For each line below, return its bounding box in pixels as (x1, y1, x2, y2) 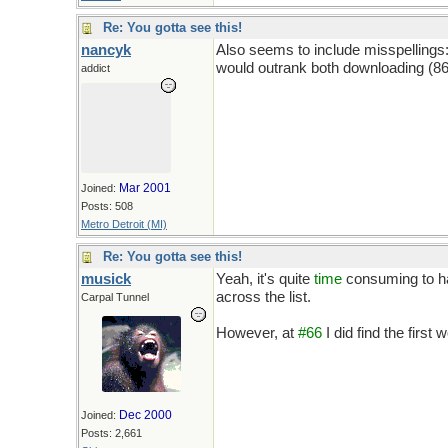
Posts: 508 (81, 200, 133, 212)
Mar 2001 (119, 181, 171, 195)
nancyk (81, 42, 131, 58)
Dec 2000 (119, 408, 172, 422)
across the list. (216, 289, 311, 305)
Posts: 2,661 (81, 427, 142, 439)
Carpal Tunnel (81, 291, 149, 303)
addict (81, 62, 110, 74)
